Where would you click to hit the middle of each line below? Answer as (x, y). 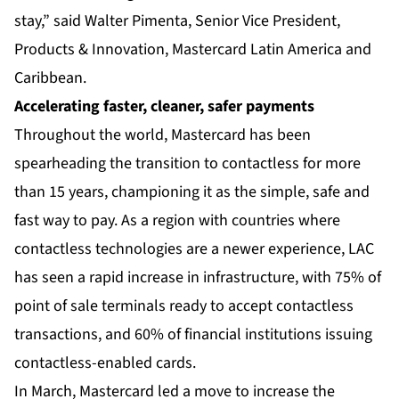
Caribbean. (50, 78)
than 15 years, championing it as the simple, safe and (192, 192)
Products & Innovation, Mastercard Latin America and (193, 50)
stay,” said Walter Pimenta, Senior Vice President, (177, 21)
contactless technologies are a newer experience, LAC (194, 249)
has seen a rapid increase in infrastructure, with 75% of (198, 278)
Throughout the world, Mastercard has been (163, 135)
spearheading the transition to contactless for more (187, 164)
